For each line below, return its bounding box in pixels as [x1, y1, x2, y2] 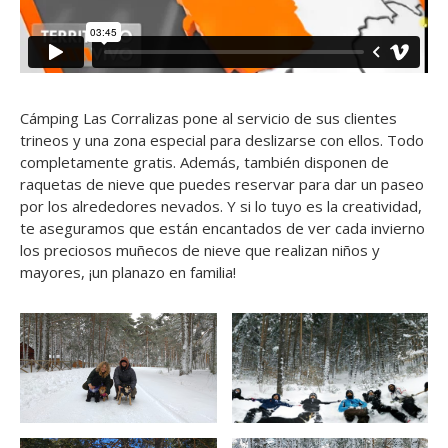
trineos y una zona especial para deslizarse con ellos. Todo [20, 129, 424, 150]
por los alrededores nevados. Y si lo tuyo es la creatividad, [20, 195, 422, 216]
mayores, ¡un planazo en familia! [20, 261, 236, 282]
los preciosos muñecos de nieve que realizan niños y [20, 239, 380, 260]
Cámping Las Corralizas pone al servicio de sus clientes [20, 107, 397, 128]
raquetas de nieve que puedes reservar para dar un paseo [20, 173, 424, 194]
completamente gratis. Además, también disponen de [20, 151, 389, 172]
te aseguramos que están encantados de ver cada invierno [20, 217, 425, 238]
